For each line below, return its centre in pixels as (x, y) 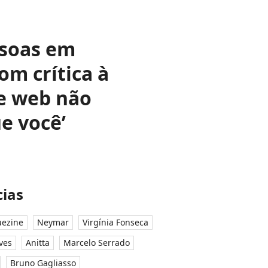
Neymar (53, 222)
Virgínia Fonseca (115, 222)
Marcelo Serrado (97, 243)
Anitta (38, 243)
